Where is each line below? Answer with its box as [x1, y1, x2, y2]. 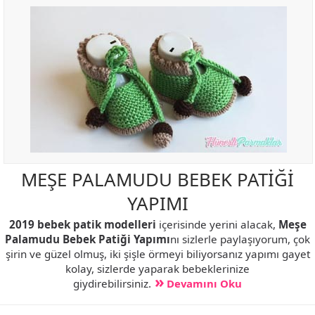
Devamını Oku [167, 276, 242, 290]
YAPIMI [127, 190, 188, 216]
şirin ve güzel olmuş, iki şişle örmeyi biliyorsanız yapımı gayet [5, 246, 310, 261]
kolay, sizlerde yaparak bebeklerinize [65, 261, 250, 276]
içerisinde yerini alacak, [155, 217, 278, 231]
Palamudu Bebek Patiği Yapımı [5, 231, 170, 246]
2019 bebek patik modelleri [8, 217, 156, 231]
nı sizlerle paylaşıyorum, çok [170, 231, 310, 246]
